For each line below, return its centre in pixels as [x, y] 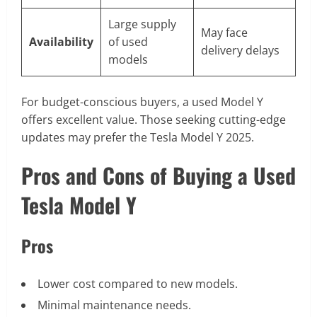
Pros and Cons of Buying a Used [158, 175]
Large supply [142, 24]
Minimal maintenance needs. [114, 305]
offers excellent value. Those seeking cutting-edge [154, 120]
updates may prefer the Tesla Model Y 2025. [138, 138]
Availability [61, 42]
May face [224, 33]
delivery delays [240, 51]
